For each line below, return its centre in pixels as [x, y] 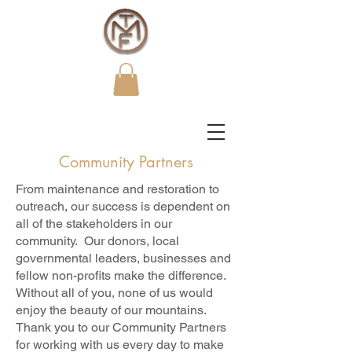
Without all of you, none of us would [114, 292]
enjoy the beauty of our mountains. [113, 310]
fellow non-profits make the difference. [123, 275]
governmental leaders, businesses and [123, 258]
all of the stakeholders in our [94, 223]
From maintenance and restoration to [117, 189]
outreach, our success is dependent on [123, 206]
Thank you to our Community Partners [121, 327]
